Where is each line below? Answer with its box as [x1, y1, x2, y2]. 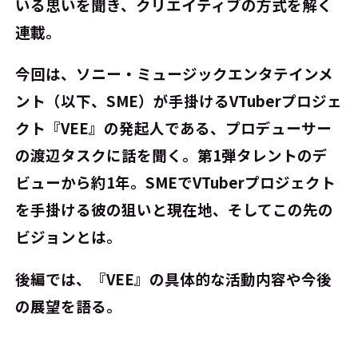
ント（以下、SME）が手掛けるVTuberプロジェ [15, 90, 343, 112]
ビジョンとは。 [15, 226, 122, 248]
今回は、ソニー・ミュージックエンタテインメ [15, 63, 334, 85]
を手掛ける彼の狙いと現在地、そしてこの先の [15, 199, 334, 221]
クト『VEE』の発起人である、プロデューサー [15, 117, 332, 139]
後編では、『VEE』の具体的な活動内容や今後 [15, 268, 332, 289]
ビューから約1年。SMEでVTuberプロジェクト [15, 172, 336, 193]
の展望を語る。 [15, 295, 122, 316]
